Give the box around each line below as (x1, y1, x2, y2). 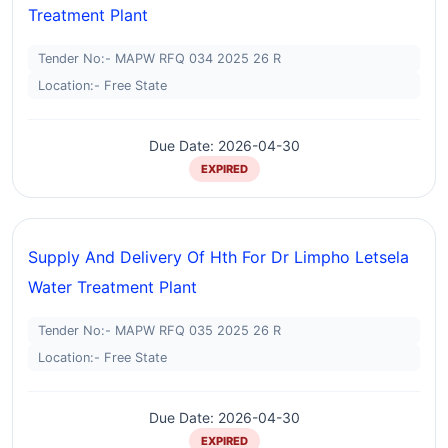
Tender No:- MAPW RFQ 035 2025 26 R (38, 323, 281, 338)
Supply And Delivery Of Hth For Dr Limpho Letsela (28, 247, 409, 267)
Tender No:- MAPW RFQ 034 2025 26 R (38, 51, 281, 66)
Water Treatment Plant (28, 277, 197, 297)
